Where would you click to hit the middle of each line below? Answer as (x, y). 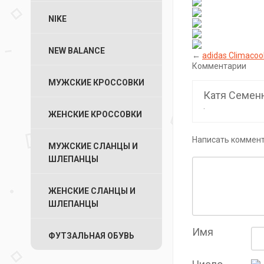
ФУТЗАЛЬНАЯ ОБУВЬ (91, 236)
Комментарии (219, 66)
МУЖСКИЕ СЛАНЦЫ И (93, 146)
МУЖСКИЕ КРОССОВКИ (96, 82)
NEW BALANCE (77, 51)
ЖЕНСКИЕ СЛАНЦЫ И (92, 191)
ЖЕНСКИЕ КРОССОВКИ (95, 114)
